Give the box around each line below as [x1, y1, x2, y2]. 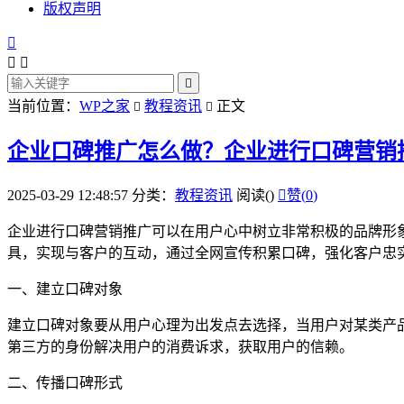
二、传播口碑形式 [7, 374, 123, 390]
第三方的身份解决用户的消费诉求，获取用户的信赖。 [7, 338, 353, 354]
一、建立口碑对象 [7, 280, 123, 297]
